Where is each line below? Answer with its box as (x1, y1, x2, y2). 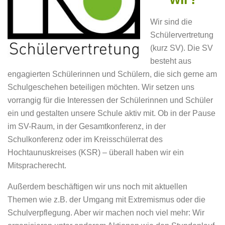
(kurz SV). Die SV (150, 44, 213, 53)
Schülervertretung (150, 31, 213, 40)
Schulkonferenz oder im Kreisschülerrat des (8, 135, 163, 144)
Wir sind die (150, 18, 192, 27)
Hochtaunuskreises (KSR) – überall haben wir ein (8, 148, 184, 157)
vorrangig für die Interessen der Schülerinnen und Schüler (8, 96, 213, 105)
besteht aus (150, 57, 191, 66)
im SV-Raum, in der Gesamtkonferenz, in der (8, 122, 166, 131)
